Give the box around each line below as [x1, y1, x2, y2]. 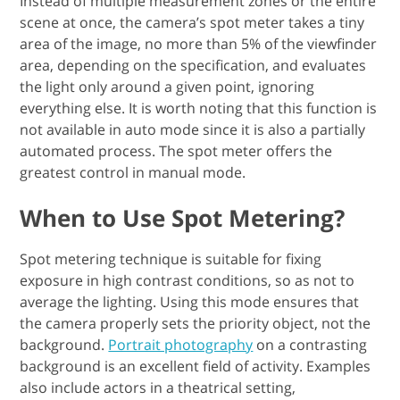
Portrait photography [108, 334, 254, 354]
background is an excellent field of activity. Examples [20, 355, 371, 376]
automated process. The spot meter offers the [20, 140, 333, 161]
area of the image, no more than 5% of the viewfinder [20, 33, 378, 54]
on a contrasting [253, 334, 368, 354]
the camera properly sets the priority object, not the [20, 312, 371, 333]
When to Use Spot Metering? [20, 201, 346, 234]
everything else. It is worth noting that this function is [20, 97, 378, 118]
